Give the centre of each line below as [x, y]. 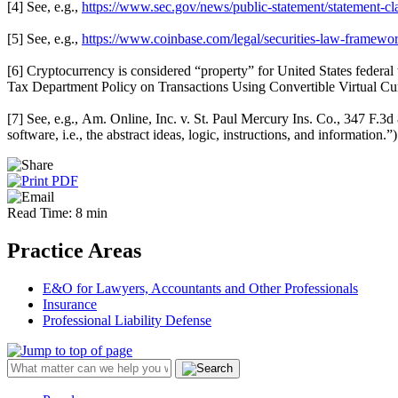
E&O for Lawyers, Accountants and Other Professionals [200, 288]
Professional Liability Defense [127, 320]
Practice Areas [74, 250]
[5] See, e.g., [44, 38]
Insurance [70, 304]
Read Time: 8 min [57, 212]
